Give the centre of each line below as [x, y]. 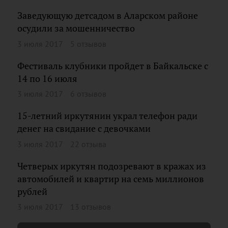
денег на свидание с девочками [84, 129]
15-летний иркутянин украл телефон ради [107, 116]
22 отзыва [88, 144]
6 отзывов [88, 94]
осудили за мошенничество [76, 28]
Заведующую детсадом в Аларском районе [108, 16]
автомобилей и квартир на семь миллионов [111, 179]
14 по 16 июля [47, 78]
